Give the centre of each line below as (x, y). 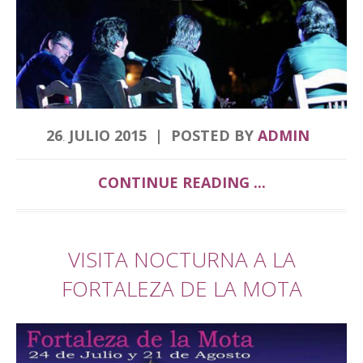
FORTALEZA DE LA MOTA (181, 288)
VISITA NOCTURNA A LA (181, 259)
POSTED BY (214, 135)
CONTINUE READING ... (181, 182)
